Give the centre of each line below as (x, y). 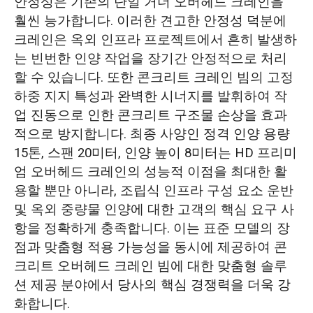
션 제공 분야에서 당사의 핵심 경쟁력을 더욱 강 (152, 285)
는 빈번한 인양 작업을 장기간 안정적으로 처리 (150, 59)
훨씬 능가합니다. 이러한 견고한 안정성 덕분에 (150, 21)
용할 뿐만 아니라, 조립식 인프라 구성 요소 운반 (153, 191)
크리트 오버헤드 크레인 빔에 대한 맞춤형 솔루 (150, 267)
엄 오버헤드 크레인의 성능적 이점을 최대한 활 (150, 172)
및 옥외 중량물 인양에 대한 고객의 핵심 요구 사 (154, 210)
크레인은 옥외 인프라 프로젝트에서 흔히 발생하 (155, 40)
